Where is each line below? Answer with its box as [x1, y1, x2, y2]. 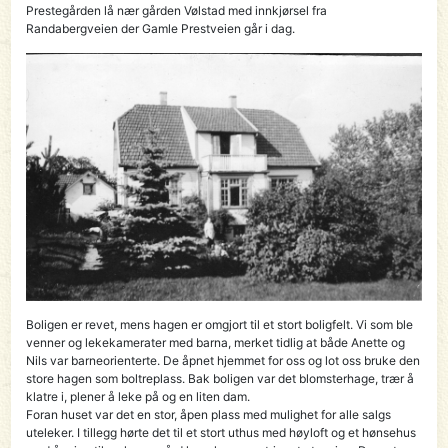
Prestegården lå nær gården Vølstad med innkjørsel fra [26, 2, 328, 18]
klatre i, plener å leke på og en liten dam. [26, 388, 251, 404]
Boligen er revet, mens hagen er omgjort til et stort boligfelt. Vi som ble [26, 316, 414, 332]
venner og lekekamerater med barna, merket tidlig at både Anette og [26, 334, 406, 350]
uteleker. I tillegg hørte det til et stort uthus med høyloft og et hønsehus [26, 424, 417, 440]
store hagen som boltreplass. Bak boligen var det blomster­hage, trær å [26, 370, 415, 386]
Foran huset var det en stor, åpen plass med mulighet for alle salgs [26, 406, 392, 422]
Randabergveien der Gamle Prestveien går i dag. [26, 20, 296, 36]
